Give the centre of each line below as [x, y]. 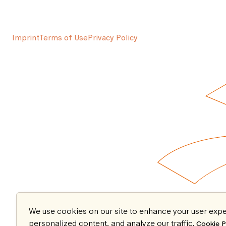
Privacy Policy [113, 38]
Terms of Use [64, 38]
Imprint [26, 38]
